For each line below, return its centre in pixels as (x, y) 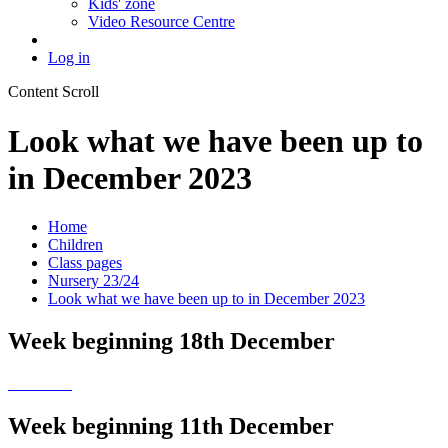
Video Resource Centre (161, 22)
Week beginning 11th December (171, 426)
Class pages (85, 263)
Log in (69, 58)
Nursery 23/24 (93, 281)
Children (75, 245)
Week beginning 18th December (171, 341)
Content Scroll (53, 92)
